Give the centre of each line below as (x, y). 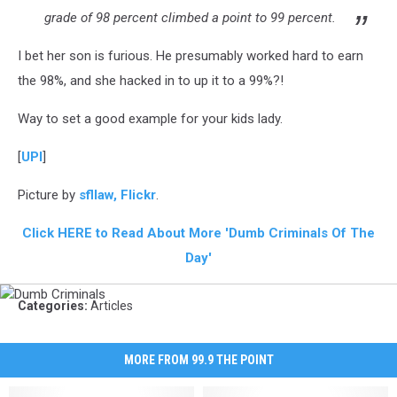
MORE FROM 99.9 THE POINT (198, 360)
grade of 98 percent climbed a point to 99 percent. (190, 18)
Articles (112, 306)
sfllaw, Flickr (117, 195)
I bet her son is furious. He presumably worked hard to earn (191, 56)
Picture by (48, 195)
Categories (51, 306)
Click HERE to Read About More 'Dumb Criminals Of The (198, 233)
